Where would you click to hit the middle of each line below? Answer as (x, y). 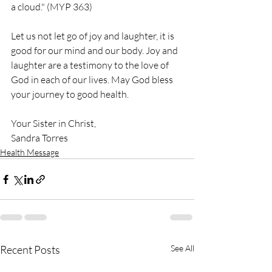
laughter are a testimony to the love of (91, 65)
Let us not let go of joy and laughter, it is (93, 36)
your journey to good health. (70, 94)
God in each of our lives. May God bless (93, 80)
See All (182, 248)
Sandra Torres (39, 138)
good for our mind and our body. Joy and (95, 50)
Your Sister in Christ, (53, 123)
